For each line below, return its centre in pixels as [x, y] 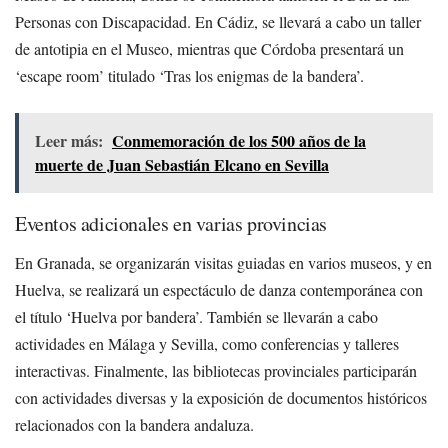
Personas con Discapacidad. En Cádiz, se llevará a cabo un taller [218, 21]
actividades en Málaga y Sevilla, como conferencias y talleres [207, 343]
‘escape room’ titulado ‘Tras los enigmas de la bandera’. [189, 75]
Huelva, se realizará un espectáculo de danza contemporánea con [219, 289]
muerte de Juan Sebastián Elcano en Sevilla [182, 164]
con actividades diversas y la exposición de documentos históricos [221, 397]
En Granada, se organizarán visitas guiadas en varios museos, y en [223, 262]
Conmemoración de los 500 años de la [239, 140]
